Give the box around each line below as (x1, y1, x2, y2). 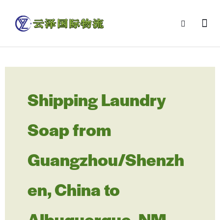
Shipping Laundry (27, 87, 166, 111)
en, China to (27, 177, 120, 201)
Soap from (27, 117, 111, 141)
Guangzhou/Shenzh (27, 147, 184, 171)
